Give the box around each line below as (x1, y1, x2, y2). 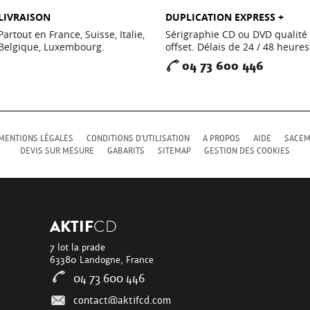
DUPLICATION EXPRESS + (165, 10, 284, 24)
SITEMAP (158, 145, 191, 157)
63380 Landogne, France (50, 253, 154, 266)
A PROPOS (203, 132, 240, 145)
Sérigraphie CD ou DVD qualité (165, 28, 307, 41)
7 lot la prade (50, 241, 106, 254)
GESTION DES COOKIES (204, 145, 290, 157)
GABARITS (107, 145, 145, 157)
